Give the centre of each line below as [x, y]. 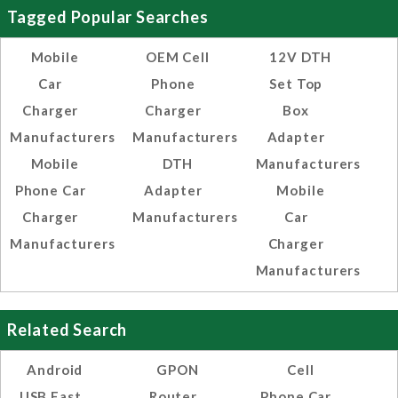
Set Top [296, 84]
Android [55, 370]
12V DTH [301, 57]
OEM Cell [178, 57]
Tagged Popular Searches [108, 17]
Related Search [68, 330]
